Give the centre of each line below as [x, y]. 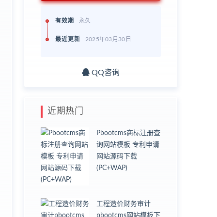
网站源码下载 [117, 156]
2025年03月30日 [108, 39]
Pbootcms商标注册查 [128, 133]
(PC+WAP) [112, 168]
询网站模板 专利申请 [128, 145]
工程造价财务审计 [124, 204]
